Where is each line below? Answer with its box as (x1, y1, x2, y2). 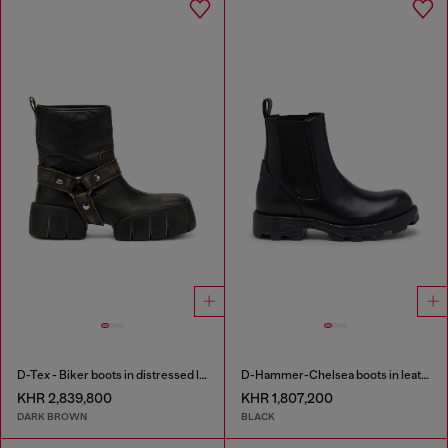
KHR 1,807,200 (240, 390, 333, 407)
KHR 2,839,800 (17, 390, 112, 407)
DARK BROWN (17, 409, 87, 423)
